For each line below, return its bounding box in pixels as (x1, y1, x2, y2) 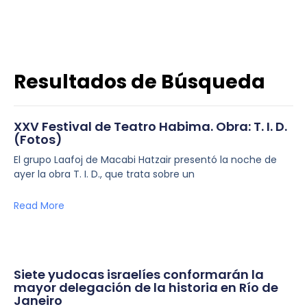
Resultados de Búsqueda (14, 69, 265, 95)
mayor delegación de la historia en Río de (14, 279, 278, 296)
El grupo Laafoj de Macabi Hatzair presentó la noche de (14, 153, 277, 167)
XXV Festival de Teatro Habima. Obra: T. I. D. (14, 118, 287, 135)
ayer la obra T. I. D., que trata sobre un (14, 167, 195, 181)
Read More (14, 199, 64, 212)
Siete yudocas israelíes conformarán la (14, 266, 264, 283)
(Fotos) (14, 131, 62, 148)
